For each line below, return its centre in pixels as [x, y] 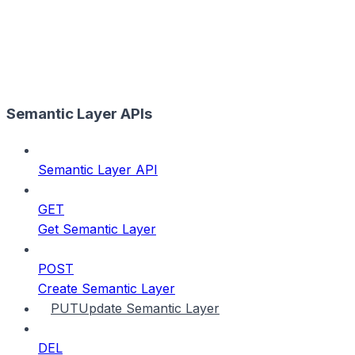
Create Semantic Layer [107, 288]
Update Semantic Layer [149, 308]
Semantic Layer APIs [79, 113]
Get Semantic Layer [97, 229]
